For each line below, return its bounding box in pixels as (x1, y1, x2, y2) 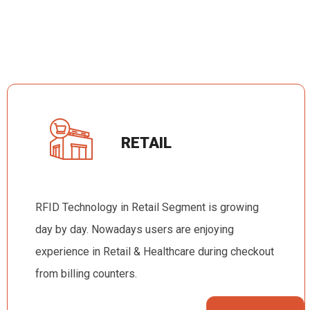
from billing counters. (35, 266, 137, 280)
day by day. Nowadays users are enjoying (35, 222, 234, 236)
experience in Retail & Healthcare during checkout (35, 244, 274, 258)
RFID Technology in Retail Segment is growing (35, 200, 259, 214)
